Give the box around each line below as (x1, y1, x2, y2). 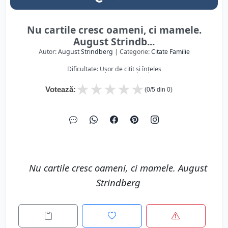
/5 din (150, 86, 167, 93)
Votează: (45, 85, 76, 94)
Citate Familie (151, 47, 190, 56)
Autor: (38, 47, 58, 56)
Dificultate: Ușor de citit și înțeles (67, 65, 161, 73)
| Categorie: (112, 47, 151, 56)
